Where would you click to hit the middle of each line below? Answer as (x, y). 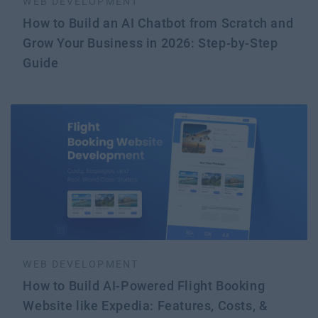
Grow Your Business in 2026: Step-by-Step (150, 43)
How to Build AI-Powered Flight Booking (144, 285)
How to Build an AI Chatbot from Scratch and (158, 23)
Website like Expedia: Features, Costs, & (146, 305)
